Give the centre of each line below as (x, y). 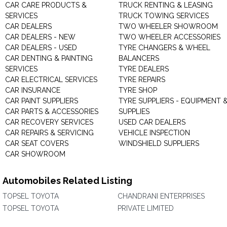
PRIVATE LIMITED (146, 208)
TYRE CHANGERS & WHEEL (164, 48)
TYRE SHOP (138, 90)
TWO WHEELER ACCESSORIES (169, 37)
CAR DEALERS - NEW (40, 37)
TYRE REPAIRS (142, 80)
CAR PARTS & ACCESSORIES (52, 111)
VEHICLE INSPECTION (154, 133)
